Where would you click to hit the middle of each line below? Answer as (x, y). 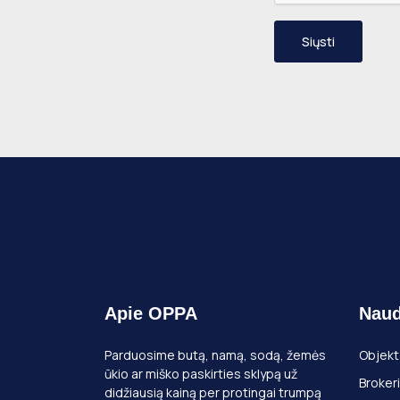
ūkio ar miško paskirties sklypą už (201, 374)
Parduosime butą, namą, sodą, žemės (215, 355)
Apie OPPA (151, 314)
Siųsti (318, 42)
